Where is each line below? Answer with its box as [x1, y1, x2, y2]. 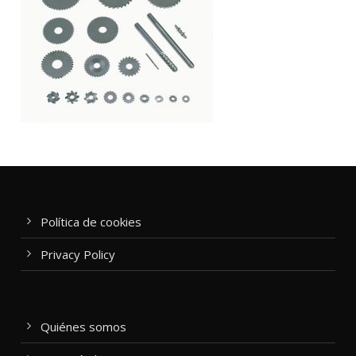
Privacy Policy [41, 246, 115, 262]
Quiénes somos [41, 319, 126, 335]
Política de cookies [41, 214, 141, 230]
